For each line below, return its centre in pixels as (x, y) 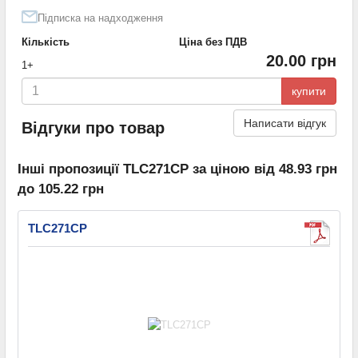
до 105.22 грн (61, 189)
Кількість (46, 42)
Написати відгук (285, 123)
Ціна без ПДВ (213, 42)
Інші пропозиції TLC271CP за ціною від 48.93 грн (177, 169)
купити (309, 91)
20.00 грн (301, 60)
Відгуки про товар (93, 128)
